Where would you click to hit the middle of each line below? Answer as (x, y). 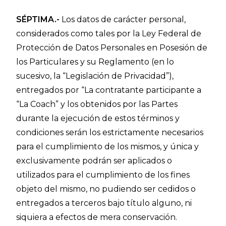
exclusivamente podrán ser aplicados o (94, 161)
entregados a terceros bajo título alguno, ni (104, 203)
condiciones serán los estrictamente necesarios (110, 132)
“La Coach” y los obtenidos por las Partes (97, 104)
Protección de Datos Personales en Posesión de (112, 48)
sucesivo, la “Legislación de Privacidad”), (95, 76)
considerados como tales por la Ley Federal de (109, 34)
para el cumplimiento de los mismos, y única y (108, 147)
